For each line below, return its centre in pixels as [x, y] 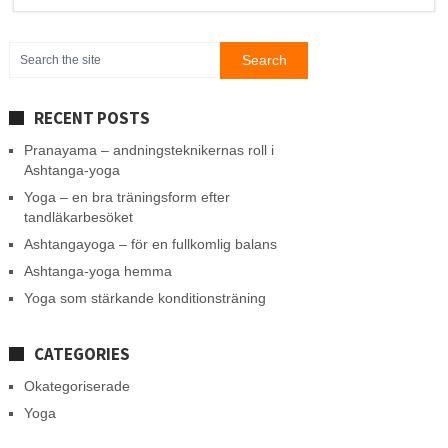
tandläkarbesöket [78, 216]
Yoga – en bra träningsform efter [126, 196]
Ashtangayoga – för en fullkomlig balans [150, 243]
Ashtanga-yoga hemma [97, 270]
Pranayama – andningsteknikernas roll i [148, 149]
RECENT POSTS [91, 117]
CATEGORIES [81, 353]
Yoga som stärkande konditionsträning [144, 297]
